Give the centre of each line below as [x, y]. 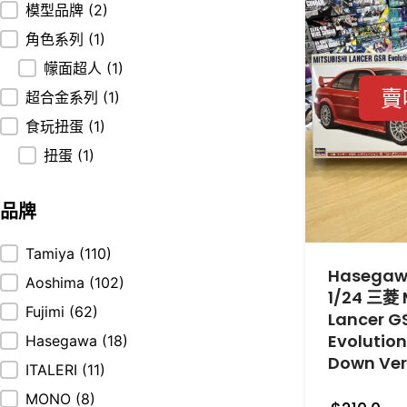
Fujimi [47, 312]
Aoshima [57, 283]
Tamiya [52, 254]
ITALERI [54, 370]
